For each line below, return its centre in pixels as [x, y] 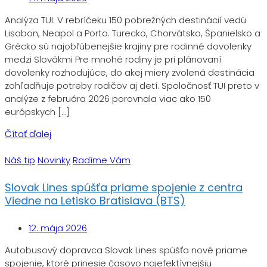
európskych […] [37, 111]
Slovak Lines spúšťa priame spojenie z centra [124, 187]
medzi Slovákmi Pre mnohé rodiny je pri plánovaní [113, 59]
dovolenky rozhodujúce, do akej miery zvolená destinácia [130, 72]
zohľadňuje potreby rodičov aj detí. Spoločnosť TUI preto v [132, 85]
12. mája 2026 [58, 228]
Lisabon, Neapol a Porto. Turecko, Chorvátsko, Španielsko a [133, 33]
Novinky [54, 160]
